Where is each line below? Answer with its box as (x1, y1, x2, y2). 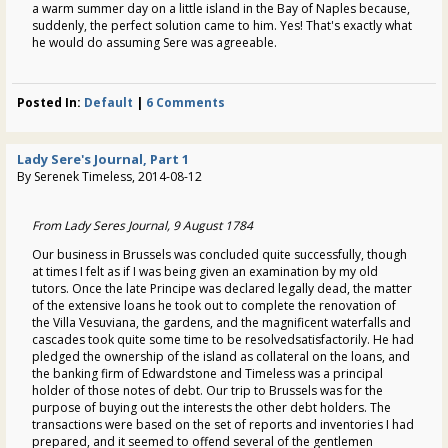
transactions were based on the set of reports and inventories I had (32, 415, 414, 433)
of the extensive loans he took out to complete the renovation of (32, 296, 396, 314)
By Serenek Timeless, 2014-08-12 (17, 167, 202, 185)
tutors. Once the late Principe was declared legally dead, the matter (32, 279, 412, 297)
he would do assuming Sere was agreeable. (32, 33, 277, 51)
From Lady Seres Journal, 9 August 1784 (32, 216, 253, 234)
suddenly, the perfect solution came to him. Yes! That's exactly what (32, 16, 412, 34)
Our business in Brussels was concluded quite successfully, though (32, 245, 407, 263)
